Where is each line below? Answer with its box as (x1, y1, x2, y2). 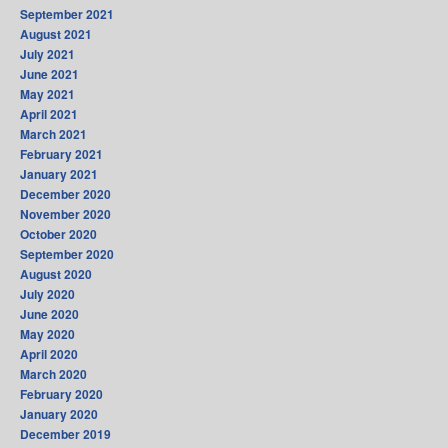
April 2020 (20, 345, 78, 364)
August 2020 (20, 265, 92, 284)
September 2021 (20, 5, 114, 24)
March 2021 (20, 125, 87, 144)
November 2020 (20, 205, 111, 224)
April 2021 (20, 105, 78, 124)
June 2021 (20, 65, 79, 84)
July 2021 (20, 45, 75, 64)
